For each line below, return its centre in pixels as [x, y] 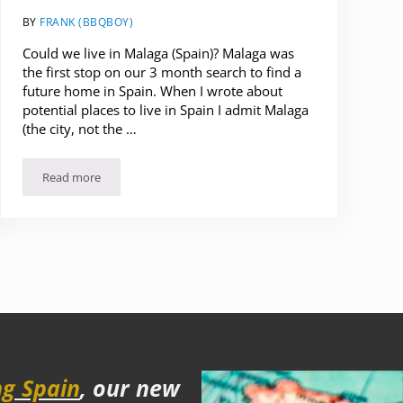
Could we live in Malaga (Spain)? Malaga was [158, 53]
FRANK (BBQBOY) [87, 21]
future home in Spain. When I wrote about [152, 90]
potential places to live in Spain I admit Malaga [165, 109]
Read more [71, 177]
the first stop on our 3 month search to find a [161, 72]
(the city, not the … [79, 128]
